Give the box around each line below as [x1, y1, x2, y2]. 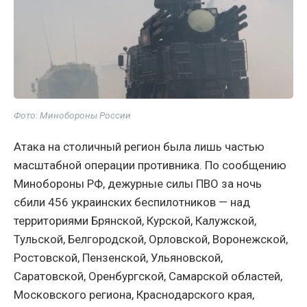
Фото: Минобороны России [14, 110, 131, 121]
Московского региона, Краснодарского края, [14, 288, 254, 302]
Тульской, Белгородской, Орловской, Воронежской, [14, 232, 288, 247]
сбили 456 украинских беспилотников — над [14, 195, 250, 210]
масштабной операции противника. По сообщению [14, 158, 286, 173]
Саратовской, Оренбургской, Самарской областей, [14, 269, 282, 284]
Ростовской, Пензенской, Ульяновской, [14, 251, 223, 265]
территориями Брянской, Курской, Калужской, [14, 214, 256, 228]
